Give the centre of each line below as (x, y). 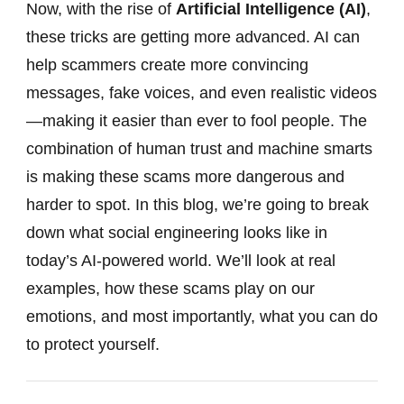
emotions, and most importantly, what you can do (202, 317)
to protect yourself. (93, 345)
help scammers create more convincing (167, 65)
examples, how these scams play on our (170, 289)
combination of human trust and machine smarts (199, 149)
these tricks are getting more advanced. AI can (193, 37)
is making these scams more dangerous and (185, 177)
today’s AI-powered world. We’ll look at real (181, 261)
